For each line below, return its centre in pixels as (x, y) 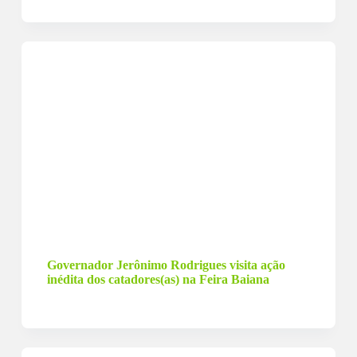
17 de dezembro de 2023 (125, 239)
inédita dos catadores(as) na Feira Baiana (158, 279)
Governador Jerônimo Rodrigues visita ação (166, 265)
